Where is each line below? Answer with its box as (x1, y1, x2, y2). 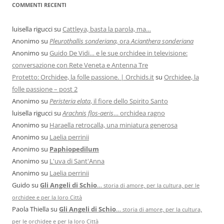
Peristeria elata (49, 96, 90, 106)
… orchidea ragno (113, 108, 165, 118)
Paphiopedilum (49, 144, 99, 154)
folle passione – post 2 (12, 84, 77, 94)
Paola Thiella (12, 204, 49, 214)
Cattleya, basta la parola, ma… (62, 24, 151, 34)
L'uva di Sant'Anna (49, 156, 104, 166)
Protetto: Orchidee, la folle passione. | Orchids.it (12, 72, 154, 82)
